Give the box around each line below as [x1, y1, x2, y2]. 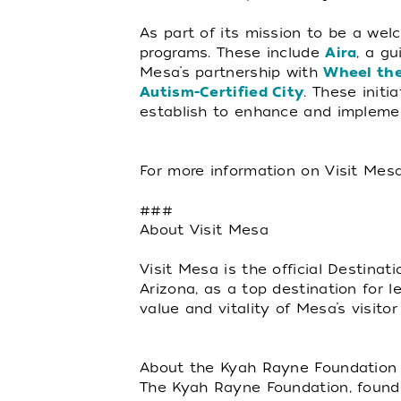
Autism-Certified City [140, 84, 304, 100]
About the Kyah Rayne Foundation [140, 360, 397, 376]
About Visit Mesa [140, 222, 269, 238]
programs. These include [140, 45, 326, 61]
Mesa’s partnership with [140, 64, 324, 81]
